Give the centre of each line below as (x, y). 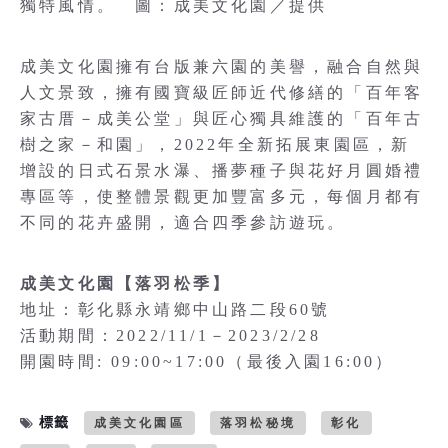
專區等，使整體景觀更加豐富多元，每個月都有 (222, 197)
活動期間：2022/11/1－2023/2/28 (170, 336)
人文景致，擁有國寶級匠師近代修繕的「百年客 (222, 93)
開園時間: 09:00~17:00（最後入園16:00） (207, 362)
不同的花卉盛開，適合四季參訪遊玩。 (183, 223)
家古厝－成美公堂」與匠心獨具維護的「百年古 (222, 119)
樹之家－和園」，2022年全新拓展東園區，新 (215, 145)
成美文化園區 (139, 423)
